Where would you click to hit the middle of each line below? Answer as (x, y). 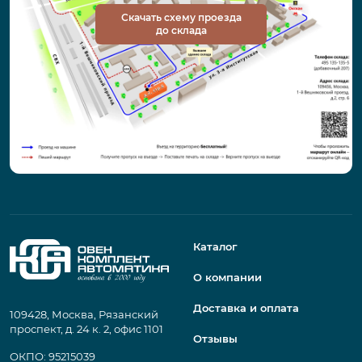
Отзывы (215, 338)
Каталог (215, 246)
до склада (181, 31)
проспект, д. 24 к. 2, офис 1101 (86, 328)
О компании (227, 277)
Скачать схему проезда (181, 18)
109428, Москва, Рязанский (84, 314)
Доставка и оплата (246, 307)
